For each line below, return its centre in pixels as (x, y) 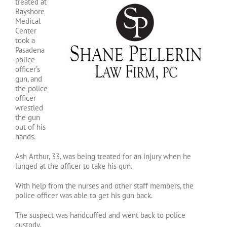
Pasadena (30, 50)
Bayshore (30, 12)
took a (25, 41)
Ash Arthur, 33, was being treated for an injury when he (103, 157)
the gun (28, 118)
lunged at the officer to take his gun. (74, 166)
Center (26, 31)
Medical (28, 21)
